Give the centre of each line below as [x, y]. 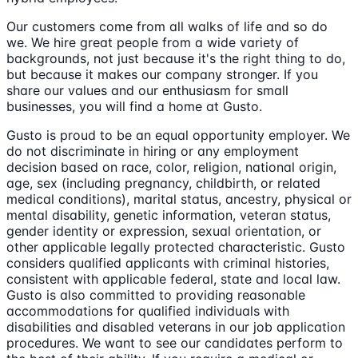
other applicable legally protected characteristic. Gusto [176, 247]
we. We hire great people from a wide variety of [153, 42]
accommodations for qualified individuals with [148, 310]
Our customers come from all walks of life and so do [167, 26]
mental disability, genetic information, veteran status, [169, 215]
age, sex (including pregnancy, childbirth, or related [163, 183]
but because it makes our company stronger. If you [162, 74]
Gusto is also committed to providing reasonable [156, 294]
